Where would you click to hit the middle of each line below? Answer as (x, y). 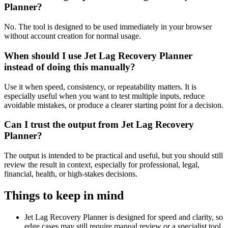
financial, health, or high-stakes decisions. (71, 174)
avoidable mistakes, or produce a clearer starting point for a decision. (114, 105)
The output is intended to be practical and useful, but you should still (113, 155)
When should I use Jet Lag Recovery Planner (98, 55)
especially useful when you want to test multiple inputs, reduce (104, 96)
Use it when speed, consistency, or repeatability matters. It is (100, 87)
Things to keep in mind (64, 195)
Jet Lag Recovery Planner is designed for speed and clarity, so (124, 217)
